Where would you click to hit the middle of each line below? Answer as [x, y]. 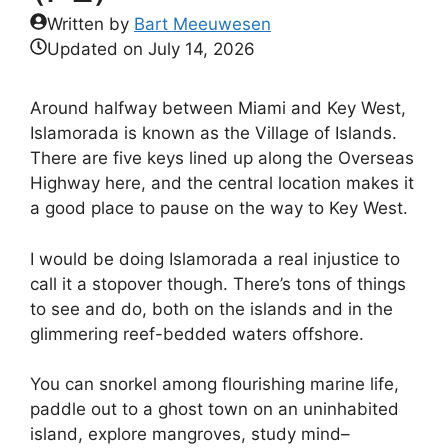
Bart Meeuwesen [202, 24]
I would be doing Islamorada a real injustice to [215, 258]
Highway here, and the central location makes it [222, 183]
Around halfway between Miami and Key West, [218, 108]
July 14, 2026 [201, 49]
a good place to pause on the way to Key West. [219, 208]
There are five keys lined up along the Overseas [222, 158]
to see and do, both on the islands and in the [211, 308]
